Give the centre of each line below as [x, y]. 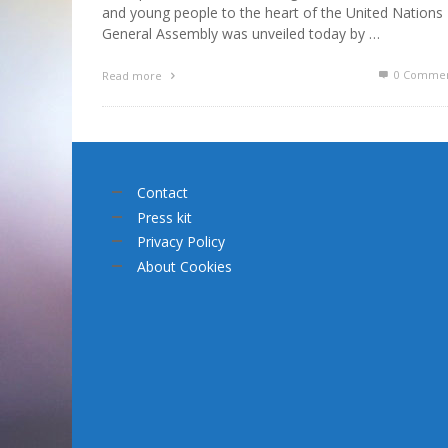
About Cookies [184, 266]
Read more [133, 76]
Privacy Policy [181, 242]
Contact [162, 193]
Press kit [164, 217]
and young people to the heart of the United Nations [272, 13]
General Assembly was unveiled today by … [241, 34]
